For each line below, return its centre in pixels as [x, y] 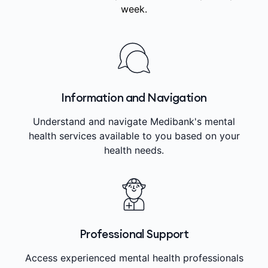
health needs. [134, 150]
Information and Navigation [134, 97]
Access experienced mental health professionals [134, 258]
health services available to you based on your [134, 135]
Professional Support [134, 234]
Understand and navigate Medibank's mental [134, 121]
